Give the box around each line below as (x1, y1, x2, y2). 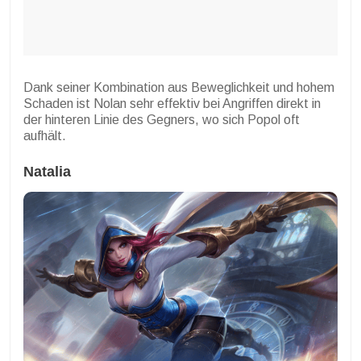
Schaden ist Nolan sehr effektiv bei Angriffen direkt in (23, 96, 321, 110)
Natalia (23, 163, 71, 180)
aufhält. (23, 128, 66, 143)
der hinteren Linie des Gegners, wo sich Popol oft (23, 112, 300, 127)
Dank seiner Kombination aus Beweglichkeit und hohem (23, 80, 334, 94)
